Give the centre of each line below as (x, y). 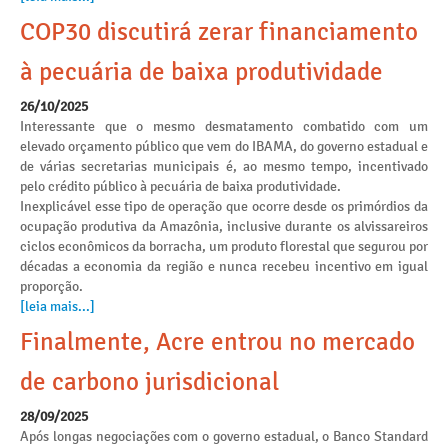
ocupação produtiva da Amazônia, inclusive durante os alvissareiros (224, 226)
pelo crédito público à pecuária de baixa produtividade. (180, 186)
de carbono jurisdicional (149, 382)
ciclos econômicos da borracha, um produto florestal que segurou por (224, 246)
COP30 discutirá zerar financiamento (219, 32)
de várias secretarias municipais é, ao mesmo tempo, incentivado (224, 166)
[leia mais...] (57, 306)
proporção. (51, 286)
